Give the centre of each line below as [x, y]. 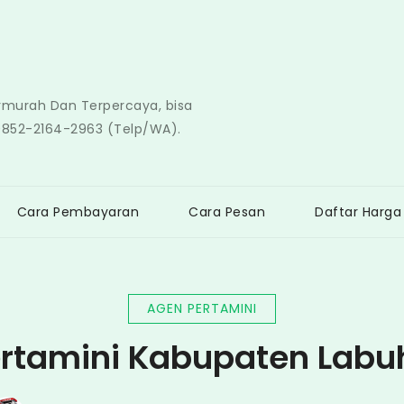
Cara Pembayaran [78, 212]
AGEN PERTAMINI [202, 308]
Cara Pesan [227, 212]
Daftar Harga [358, 212]
